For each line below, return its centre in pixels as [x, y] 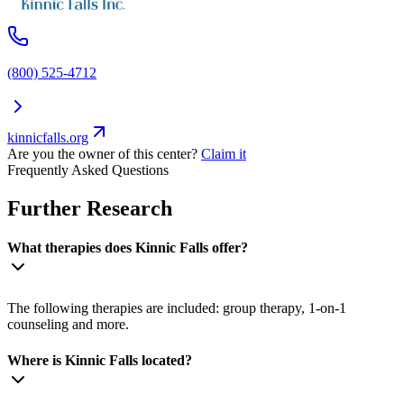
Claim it [224, 153]
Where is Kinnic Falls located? [100, 360]
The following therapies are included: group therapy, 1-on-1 [177, 308]
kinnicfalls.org [48, 137]
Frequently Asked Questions [88, 170]
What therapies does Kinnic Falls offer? [128, 248]
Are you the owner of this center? [102, 153]
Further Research [90, 208]
